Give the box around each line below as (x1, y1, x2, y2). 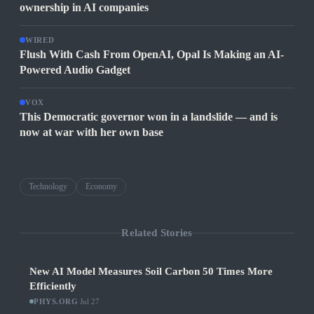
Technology (29, 182, 67, 192)
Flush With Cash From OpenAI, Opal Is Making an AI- (20, 48, 284, 61)
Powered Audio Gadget (20, 64, 130, 76)
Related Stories (121, 226, 193, 238)
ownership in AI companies (20, 1, 149, 14)
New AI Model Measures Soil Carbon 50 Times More (29, 266, 273, 278)
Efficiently (29, 280, 76, 292)
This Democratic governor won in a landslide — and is (20, 111, 278, 123)
